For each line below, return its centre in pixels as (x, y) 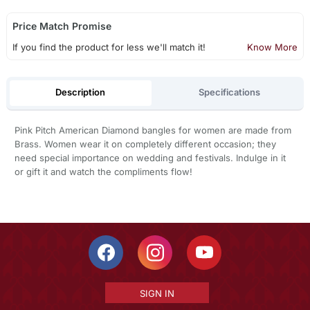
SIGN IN (157, 293)
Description (81, 92)
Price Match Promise (62, 26)
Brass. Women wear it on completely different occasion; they (145, 144)
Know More (273, 47)
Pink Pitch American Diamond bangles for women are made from (153, 130)
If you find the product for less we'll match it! (109, 47)
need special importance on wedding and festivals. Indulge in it (150, 157)
